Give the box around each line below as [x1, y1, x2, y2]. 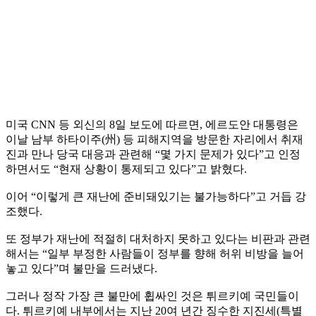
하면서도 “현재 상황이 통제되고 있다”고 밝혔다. [6, 162, 250, 175]
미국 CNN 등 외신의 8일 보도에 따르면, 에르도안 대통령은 [6, 118, 298, 130]
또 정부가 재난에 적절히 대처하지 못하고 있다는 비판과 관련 [6, 232, 310, 245]
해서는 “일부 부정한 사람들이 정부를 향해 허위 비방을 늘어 [6, 247, 304, 260]
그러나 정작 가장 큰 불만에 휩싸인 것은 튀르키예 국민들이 [6, 289, 299, 302]
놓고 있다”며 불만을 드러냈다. [6, 262, 160, 274]
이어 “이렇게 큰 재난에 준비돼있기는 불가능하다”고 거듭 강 [6, 190, 306, 202]
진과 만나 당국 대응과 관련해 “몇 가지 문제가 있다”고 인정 [6, 147, 300, 160]
